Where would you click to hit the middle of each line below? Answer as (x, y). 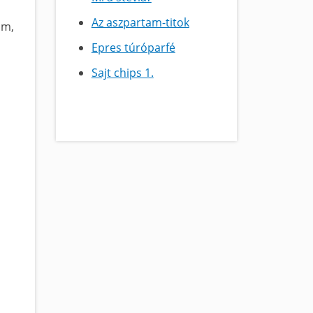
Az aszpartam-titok (140, 22)
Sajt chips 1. (122, 73)
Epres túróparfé (133, 48)
